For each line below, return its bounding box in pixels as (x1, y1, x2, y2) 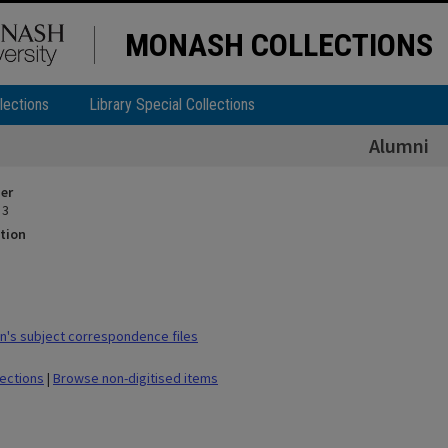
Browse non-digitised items (53, 369, 218, 387)
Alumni (368, 133, 429, 158)
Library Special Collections (89, 95, 255, 114)
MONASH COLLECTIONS (125, 26, 433, 64)
